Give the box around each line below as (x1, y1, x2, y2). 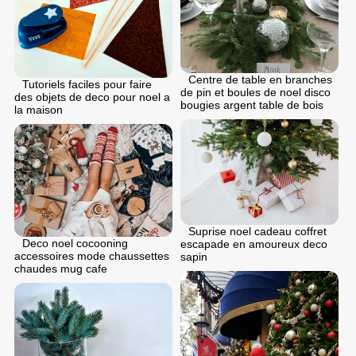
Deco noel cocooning (22, 237, 128, 250)
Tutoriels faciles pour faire (22, 78, 152, 91)
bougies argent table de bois (180, 99, 323, 112)
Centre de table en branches (188, 73, 332, 87)
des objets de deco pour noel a (14, 91, 170, 104)
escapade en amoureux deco (180, 238, 327, 251)
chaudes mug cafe (14, 262, 107, 276)
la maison (14, 103, 63, 117)
